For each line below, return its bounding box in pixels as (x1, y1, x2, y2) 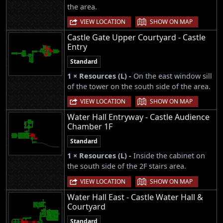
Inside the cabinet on (133, 151, 205, 161)
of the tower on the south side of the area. (67, 82, 211, 92)
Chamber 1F (67, 121, 112, 132)
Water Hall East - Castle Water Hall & (67, 191, 203, 203)
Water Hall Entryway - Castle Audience (67, 111, 210, 123)
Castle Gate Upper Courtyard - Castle (67, 32, 206, 43)
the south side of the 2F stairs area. (67, 161, 186, 171)
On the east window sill (133, 71, 212, 81)
